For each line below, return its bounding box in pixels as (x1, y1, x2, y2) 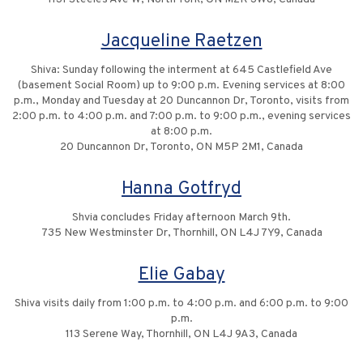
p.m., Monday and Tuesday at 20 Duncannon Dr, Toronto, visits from (14, 94, 349, 109)
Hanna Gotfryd (122, 177, 241, 202)
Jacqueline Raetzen (100, 30, 263, 54)
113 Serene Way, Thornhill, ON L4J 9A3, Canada (66, 327, 297, 342)
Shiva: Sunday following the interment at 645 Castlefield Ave (31, 63, 332, 78)
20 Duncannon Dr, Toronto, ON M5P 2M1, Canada (60, 140, 303, 155)
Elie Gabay (138, 263, 225, 288)
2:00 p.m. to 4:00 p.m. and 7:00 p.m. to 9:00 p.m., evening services (12, 109, 351, 124)
